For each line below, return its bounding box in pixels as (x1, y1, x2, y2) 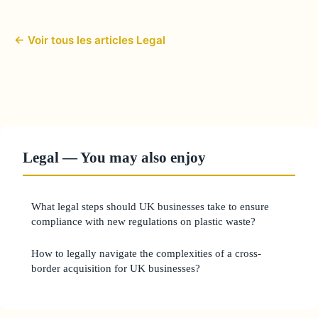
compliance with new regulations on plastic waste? (31, 214, 256, 227)
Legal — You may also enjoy (23, 148, 206, 165)
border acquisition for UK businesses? (31, 261, 200, 274)
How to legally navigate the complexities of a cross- (31, 246, 261, 259)
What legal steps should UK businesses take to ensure (31, 199, 269, 212)
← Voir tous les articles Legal (14, 33, 165, 47)
